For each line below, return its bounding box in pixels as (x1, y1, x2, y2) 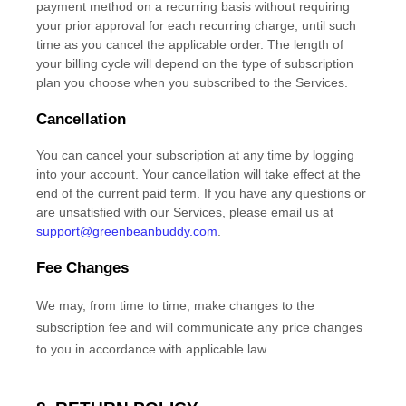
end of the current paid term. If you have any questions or (36, 186, 366, 201)
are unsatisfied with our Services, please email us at (36, 205, 333, 220)
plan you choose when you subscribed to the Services (36, 75, 344, 91)
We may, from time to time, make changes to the (36, 298, 314, 314)
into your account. (36, 167, 139, 182)
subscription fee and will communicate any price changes (36, 320, 362, 335)
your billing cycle (36, 56, 134, 72)
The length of (264, 37, 343, 53)
